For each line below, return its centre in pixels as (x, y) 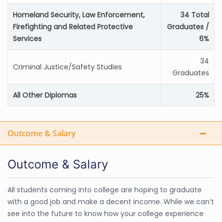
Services (27, 39)
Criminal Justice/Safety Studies (67, 67)
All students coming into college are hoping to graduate (105, 190)
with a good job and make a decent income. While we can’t (111, 202)
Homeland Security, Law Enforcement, (79, 15)
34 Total (195, 15)
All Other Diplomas (45, 95)
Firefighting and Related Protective (73, 27)
